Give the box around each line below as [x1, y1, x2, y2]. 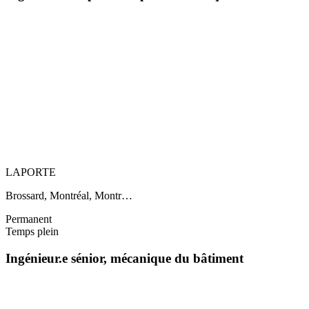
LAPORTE [6, 166, 56, 179]
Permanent [6, 213, 52, 226]
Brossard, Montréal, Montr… [6, 190, 132, 202]
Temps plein [6, 226, 59, 238]
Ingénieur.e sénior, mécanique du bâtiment [6, 251, 243, 266]
